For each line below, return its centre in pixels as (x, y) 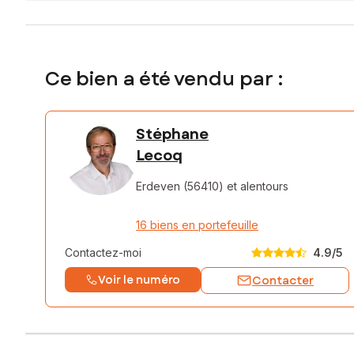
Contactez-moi (103, 252)
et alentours (258, 186)
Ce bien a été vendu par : (164, 78)
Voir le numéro (139, 279)
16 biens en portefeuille (197, 224)
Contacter (283, 280)
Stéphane (172, 134)
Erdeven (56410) (180, 186)
